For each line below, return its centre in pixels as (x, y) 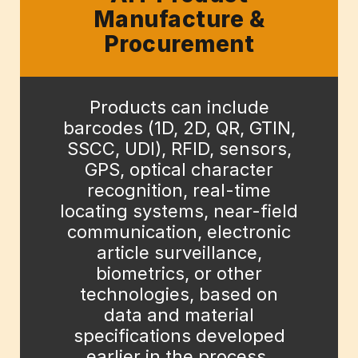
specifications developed (179, 336)
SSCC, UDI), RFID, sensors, (179, 149)
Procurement (179, 44)
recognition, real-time (179, 191)
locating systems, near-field (179, 211)
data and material (179, 315)
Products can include (179, 107)
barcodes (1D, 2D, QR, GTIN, (179, 128)
